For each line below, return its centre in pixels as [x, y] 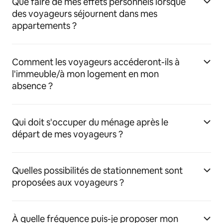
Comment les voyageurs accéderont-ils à [96, 62]
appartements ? [44, 26]
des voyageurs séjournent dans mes [85, 14]
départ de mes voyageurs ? [67, 134]
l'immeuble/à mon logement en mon [85, 74]
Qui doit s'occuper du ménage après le [90, 122]
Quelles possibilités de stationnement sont [97, 170]
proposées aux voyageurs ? [68, 182]
